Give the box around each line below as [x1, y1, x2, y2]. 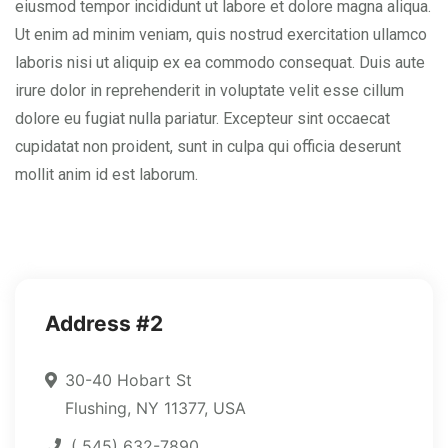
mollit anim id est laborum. [15, 165, 198, 185]
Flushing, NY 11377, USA [65, 398, 246, 419]
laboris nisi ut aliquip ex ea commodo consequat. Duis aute [15, 53, 425, 73]
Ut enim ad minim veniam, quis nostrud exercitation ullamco [15, 25, 427, 45]
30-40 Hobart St [65, 370, 192, 391]
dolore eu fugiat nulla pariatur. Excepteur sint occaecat [15, 109, 390, 129]
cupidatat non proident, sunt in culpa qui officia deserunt [15, 137, 401, 157]
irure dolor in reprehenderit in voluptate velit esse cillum [15, 81, 404, 101]
